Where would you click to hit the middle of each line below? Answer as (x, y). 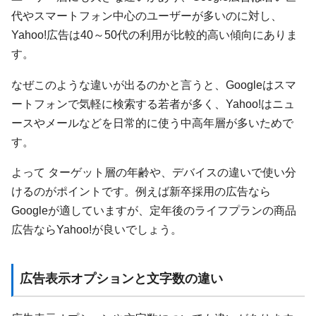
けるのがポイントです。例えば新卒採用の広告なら (141, 192)
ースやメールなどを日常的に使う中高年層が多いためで (152, 122)
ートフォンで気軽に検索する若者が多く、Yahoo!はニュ (153, 103)
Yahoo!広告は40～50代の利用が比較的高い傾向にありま (154, 35)
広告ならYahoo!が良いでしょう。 (97, 230)
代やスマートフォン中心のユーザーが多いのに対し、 (147, 16)
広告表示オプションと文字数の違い (121, 278)
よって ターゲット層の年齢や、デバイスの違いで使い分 (154, 172)
